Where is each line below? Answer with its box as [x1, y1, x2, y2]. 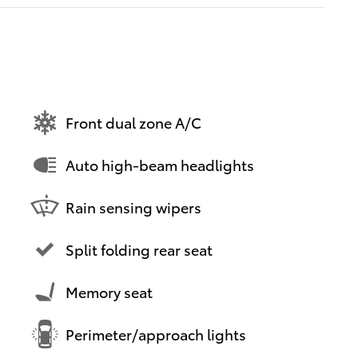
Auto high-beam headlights [66, 154, 254, 175]
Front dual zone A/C [66, 112, 201, 133]
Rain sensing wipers [66, 197, 201, 217]
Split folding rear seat [66, 239, 213, 260]
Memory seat [66, 281, 153, 302]
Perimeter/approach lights [66, 324, 246, 344]
